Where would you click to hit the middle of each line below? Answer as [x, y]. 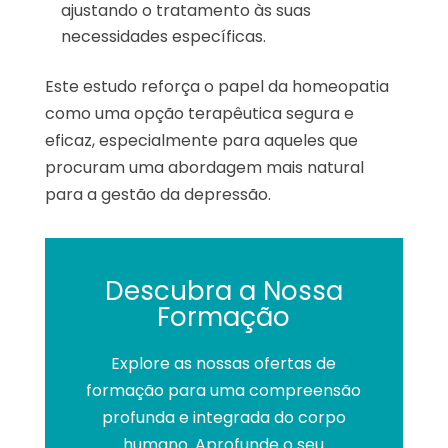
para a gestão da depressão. [157, 194]
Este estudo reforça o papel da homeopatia [216, 86]
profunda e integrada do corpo [223, 417]
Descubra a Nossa [223, 291]
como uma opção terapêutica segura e [199, 113]
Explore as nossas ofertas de [224, 363]
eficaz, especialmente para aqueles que [201, 140]
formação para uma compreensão [224, 390]
